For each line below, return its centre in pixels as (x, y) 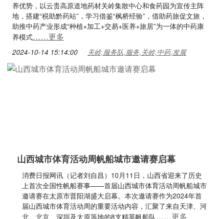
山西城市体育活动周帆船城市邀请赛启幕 (96, 159)
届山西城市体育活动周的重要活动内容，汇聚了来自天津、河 (114, 206)
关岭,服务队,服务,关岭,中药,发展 (137, 52)
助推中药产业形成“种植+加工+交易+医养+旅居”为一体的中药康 (108, 26)
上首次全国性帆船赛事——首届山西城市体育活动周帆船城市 (114, 185)
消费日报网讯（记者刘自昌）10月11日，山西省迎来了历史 (112, 175)
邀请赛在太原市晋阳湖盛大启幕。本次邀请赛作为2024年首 (112, 196)
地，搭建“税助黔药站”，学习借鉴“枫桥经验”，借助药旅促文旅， (109, 16)
